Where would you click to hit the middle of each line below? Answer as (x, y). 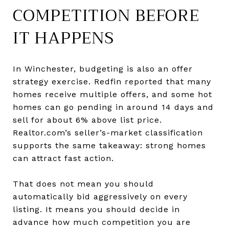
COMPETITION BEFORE (106, 15)
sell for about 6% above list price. (87, 120)
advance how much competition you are (102, 222)
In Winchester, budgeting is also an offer (103, 68)
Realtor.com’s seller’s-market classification (108, 132)
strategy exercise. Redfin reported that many (112, 81)
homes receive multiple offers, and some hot (112, 94)
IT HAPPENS (63, 38)
